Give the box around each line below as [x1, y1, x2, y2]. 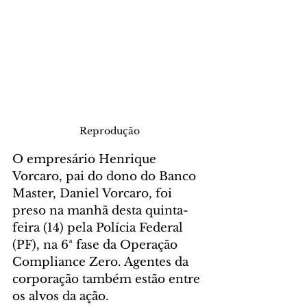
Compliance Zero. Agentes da [12, 255, 192, 270]
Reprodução [79, 125, 140, 138]
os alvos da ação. [12, 289, 109, 304]
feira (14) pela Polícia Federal [12, 221, 186, 236]
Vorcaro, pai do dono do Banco [12, 169, 199, 184]
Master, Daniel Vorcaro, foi [12, 186, 175, 201]
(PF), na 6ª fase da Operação [12, 238, 181, 253]
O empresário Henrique [12, 152, 160, 167]
